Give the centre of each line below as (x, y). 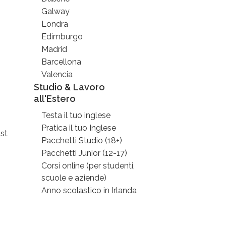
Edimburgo (62, 37)
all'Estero (55, 99)
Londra (55, 24)
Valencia (57, 74)
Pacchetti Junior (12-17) (84, 153)
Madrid (54, 49)
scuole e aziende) (74, 178)
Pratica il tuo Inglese (79, 128)
